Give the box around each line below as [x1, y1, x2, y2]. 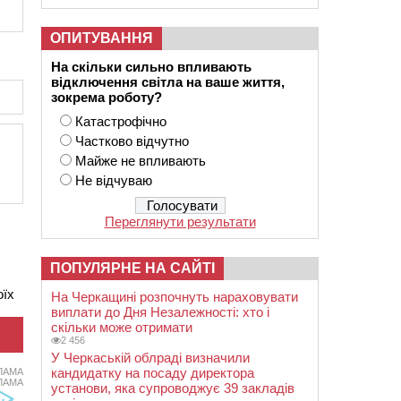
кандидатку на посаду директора [51, 365, 254, 380]
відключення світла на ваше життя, [51, 74, 285, 90]
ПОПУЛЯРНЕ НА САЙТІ [50, 260, 215, 276]
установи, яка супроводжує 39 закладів [51, 380, 294, 396]
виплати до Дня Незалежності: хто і [51, 304, 269, 320]
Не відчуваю [75, 173, 152, 188]
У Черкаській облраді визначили [51, 350, 250, 365]
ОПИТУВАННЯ [50, 30, 153, 46]
